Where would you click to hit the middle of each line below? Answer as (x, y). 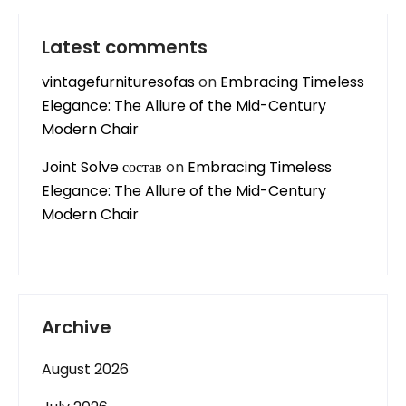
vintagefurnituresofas (118, 82)
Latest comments (125, 47)
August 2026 (85, 369)
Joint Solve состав (102, 167)
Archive (77, 327)
